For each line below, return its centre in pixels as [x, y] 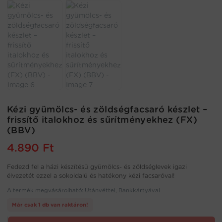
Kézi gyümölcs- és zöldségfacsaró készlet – [108, 110]
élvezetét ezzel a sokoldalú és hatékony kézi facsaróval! [91, 176]
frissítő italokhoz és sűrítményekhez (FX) [102, 120]
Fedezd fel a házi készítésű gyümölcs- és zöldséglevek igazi [97, 167]
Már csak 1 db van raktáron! [50, 205]
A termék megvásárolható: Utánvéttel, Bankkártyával [83, 191]
